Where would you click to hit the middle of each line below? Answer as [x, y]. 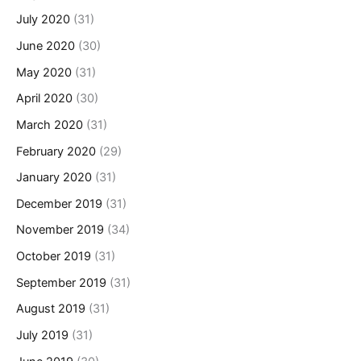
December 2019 [59, 203]
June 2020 [46, 46]
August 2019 [51, 309]
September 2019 [61, 282]
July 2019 [42, 335]
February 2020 [56, 151]
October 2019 [54, 257]
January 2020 [54, 178]
